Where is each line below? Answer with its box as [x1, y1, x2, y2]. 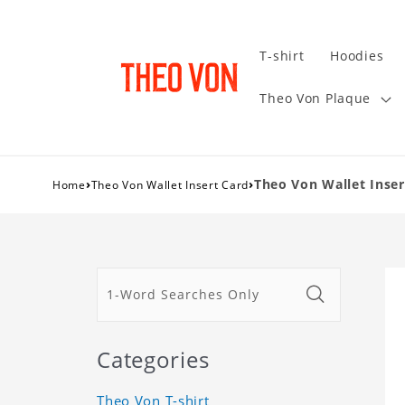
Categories [97, 344, 210, 374]
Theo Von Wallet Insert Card [90, 176, 250, 193]
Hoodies [330, 47, 384, 65]
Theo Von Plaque [259, 89, 372, 108]
